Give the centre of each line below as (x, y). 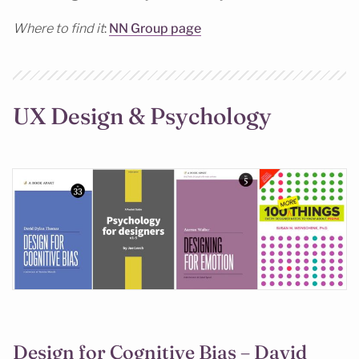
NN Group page (155, 29)
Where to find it (58, 29)
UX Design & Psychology (142, 115)
